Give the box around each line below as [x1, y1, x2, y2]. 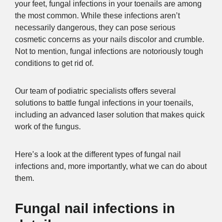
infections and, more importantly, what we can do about [15, 162, 207, 170]
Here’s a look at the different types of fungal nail [15, 150, 181, 159]
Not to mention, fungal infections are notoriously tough [15, 47, 203, 55]
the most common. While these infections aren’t [15, 11, 180, 20]
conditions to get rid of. [15, 58, 94, 67]
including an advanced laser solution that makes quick [15, 110, 205, 119]
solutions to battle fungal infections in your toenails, [15, 98, 193, 107]
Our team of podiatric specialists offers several [15, 86, 176, 95]
